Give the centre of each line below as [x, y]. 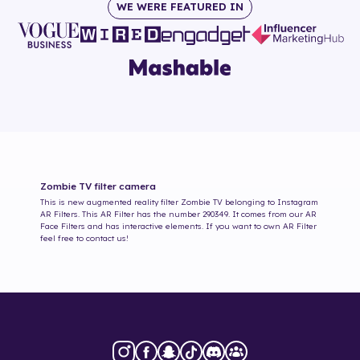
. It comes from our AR [272, 214]
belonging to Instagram [270, 202]
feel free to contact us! [84, 238]
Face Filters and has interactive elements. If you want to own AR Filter [178, 226]
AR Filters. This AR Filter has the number [121, 214]
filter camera [124, 186]
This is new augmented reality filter [109, 202]
